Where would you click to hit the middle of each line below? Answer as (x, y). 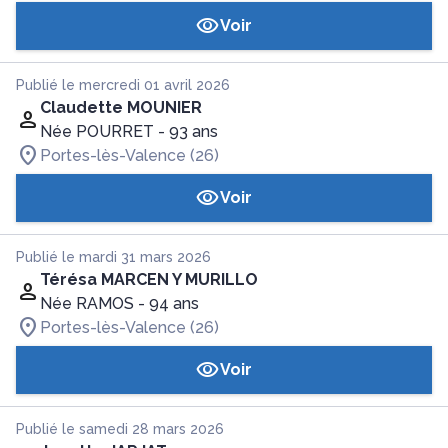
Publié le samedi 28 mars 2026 (120, 429)
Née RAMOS (87, 303)
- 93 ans (188, 131)
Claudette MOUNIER (121, 107)
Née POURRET (97, 131)
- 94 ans (168, 303)
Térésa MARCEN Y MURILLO (149, 279)
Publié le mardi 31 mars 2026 (113, 257)
